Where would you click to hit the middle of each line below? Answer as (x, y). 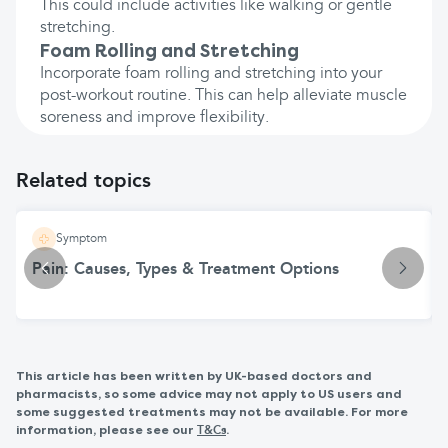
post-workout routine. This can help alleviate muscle (223, 96)
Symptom (81, 239)
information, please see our (106, 430)
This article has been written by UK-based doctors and (194, 376)
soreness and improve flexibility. (154, 118)
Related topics (83, 182)
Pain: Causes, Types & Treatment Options (185, 270)
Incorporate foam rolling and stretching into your (211, 74)
